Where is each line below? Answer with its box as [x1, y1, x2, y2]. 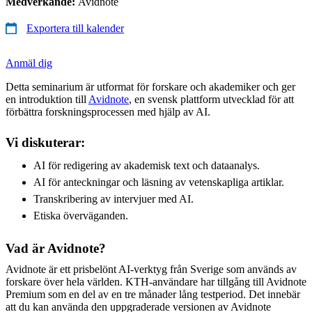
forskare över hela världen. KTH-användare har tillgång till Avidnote [6, 275, 306, 288]
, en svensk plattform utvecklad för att [129, 93, 294, 105]
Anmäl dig [6, 56, 52, 69]
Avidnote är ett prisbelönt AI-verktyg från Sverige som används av [6, 263, 297, 275]
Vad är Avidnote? [6, 240, 106, 256]
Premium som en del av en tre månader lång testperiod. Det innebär [6, 288, 300, 300]
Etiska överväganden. [33, 209, 128, 221]
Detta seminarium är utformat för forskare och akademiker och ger [6, 80, 295, 93]
